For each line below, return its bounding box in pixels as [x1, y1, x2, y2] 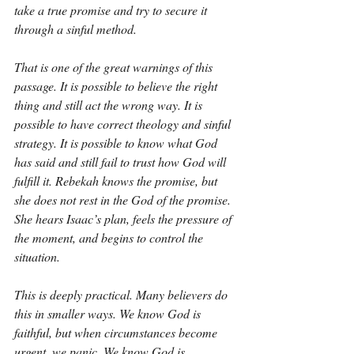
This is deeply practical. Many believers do [14, 286, 231, 303]
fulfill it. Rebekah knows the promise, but [14, 172, 220, 189]
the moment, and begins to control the [14, 229, 206, 246]
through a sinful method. [14, 21, 137, 37]
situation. [14, 248, 60, 265]
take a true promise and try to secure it [14, 2, 210, 18]
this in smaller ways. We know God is [14, 305, 204, 322]
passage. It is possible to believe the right [14, 77, 220, 94]
